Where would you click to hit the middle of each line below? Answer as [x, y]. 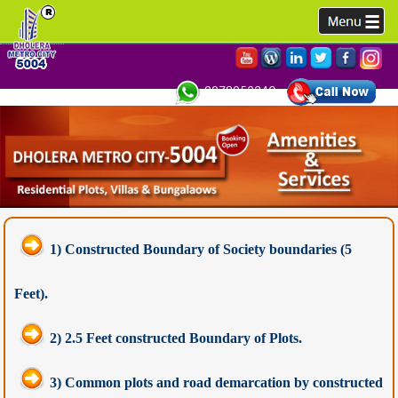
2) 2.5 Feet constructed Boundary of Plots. [176, 338]
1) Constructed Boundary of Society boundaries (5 [201, 249]
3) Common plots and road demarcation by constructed [217, 382]
